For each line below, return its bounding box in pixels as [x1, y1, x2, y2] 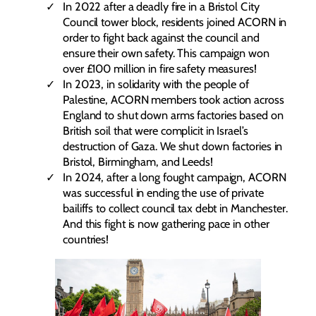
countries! [63, 232, 109, 247]
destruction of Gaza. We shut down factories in [63, 139, 283, 154]
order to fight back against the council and [63, 30, 260, 45]
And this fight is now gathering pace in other [63, 217, 269, 231]
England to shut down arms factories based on [63, 108, 284, 123]
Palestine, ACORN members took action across [63, 92, 284, 107]
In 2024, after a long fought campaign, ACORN [63, 170, 286, 185]
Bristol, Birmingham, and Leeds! [63, 154, 213, 169]
